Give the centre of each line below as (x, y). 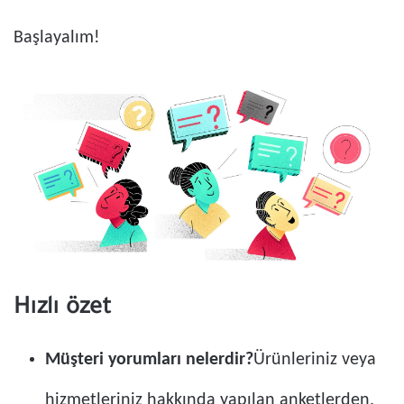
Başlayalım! (57, 38)
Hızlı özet (62, 310)
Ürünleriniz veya (315, 360)
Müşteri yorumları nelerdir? (149, 360)
